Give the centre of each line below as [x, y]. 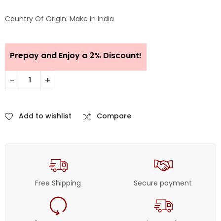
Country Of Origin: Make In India [59, 18]
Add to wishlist [45, 116]
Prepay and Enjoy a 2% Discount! [76, 55]
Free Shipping [58, 183]
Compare [114, 116]
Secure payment [163, 183]
